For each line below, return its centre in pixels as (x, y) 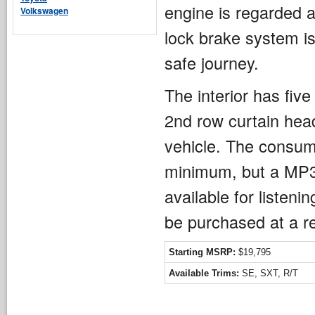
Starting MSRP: (202, 252)
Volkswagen (44, 11)
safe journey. (212, 63)
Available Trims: (204, 273)
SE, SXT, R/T (269, 273)
